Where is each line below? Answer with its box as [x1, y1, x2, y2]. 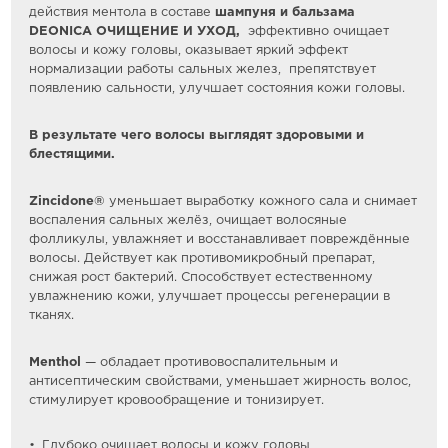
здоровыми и [276, 129, 365, 141]
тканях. [29, 309, 75, 321]
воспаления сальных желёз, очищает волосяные [29, 214, 348, 226]
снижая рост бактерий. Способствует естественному [29, 271, 374, 283]
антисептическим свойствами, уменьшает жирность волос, [29, 375, 412, 387]
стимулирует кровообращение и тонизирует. [29, 394, 325, 406]
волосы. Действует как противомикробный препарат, [29, 252, 376, 264]
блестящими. [29, 148, 116, 160]
